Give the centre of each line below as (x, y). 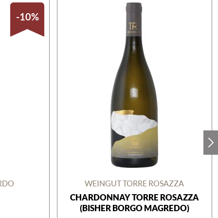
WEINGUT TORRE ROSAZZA (135, 183)
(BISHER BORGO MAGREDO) (134, 208)
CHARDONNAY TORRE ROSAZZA (134, 197)
